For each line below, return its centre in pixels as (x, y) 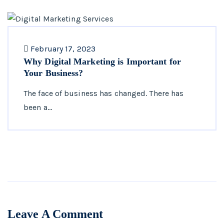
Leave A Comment (55, 214)
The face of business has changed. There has (104, 93)
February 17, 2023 (63, 49)
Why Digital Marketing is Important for (102, 62)
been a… (38, 107)
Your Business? (53, 73)
